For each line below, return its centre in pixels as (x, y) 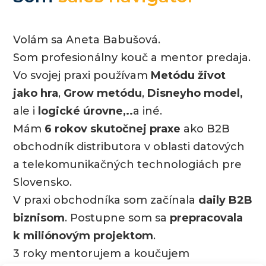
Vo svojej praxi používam (82, 75)
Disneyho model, (195, 93)
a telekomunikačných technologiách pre (128, 164)
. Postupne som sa (118, 218)
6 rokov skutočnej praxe (113, 129)
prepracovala (207, 218)
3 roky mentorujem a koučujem (102, 253)
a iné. (148, 111)
